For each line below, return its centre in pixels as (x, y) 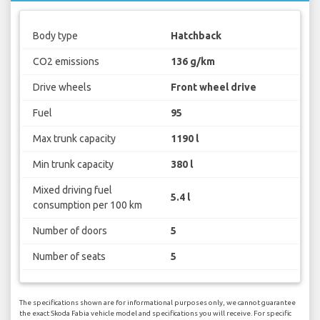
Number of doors (70, 230)
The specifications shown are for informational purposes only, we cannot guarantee (157, 303)
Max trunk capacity (74, 138)
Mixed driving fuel (72, 190)
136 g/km (193, 61)
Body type (55, 35)
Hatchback (196, 35)
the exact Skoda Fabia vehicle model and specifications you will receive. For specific (155, 314)
